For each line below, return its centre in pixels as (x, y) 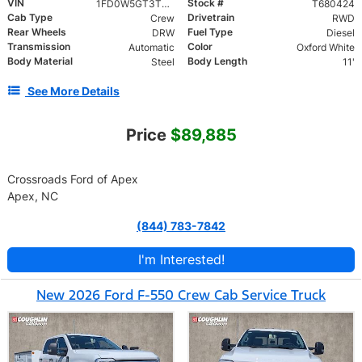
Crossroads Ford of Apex (73, 179)
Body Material (40, 61)
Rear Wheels (37, 32)
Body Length (217, 61)
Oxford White (325, 48)
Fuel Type (210, 32)
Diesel (340, 33)
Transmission (39, 47)
